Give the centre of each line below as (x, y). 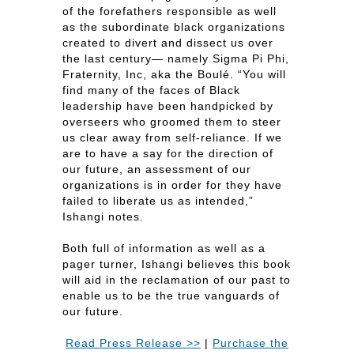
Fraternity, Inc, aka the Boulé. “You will (174, 74)
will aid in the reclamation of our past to (177, 280)
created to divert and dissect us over (168, 43)
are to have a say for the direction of (168, 153)
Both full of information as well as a (164, 248)
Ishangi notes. (103, 217)
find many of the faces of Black (151, 90)
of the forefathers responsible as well (169, 11)
